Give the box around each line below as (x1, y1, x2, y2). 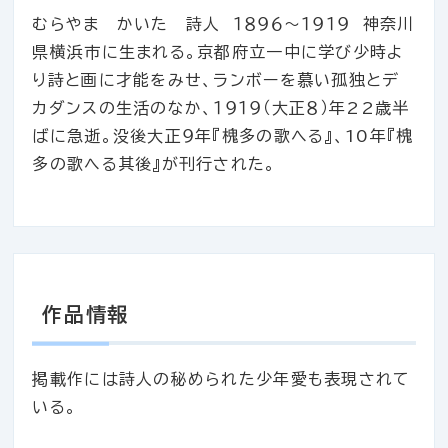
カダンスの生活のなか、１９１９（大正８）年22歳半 (32, 100, 410, 117)
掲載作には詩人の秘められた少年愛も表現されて (32, 371, 411, 388)
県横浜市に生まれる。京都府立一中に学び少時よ (32, 44, 404, 61)
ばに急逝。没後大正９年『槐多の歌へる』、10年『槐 (32, 128, 414, 145)
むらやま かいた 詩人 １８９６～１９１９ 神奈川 (32, 16, 415, 33)
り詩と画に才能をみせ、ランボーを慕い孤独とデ (32, 72, 400, 89)
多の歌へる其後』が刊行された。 (32, 156, 277, 173)
